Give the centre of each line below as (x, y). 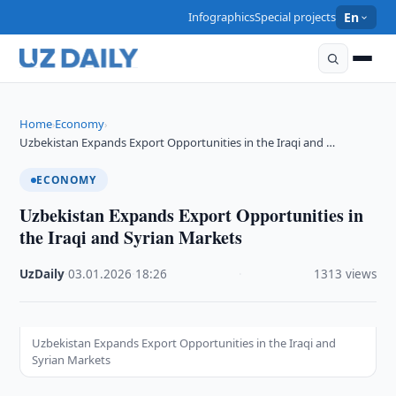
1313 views (345, 274)
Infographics (222, 17)
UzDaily (42, 274)
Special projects (296, 17)
